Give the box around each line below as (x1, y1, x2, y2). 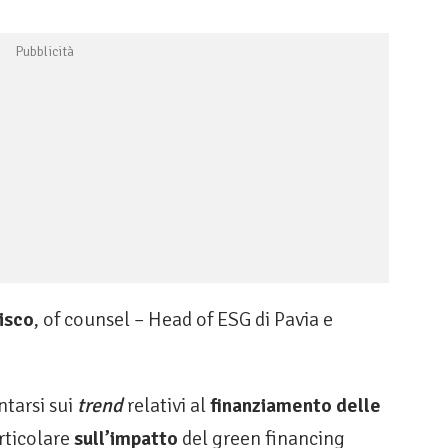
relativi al (123, 393, 210, 419)
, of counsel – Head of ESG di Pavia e (34, 307, 333, 333)
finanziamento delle (210, 393, 381, 419)
